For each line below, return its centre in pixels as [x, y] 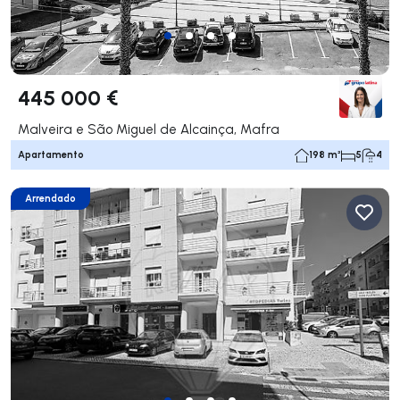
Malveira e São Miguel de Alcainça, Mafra [149, 129]
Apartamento [51, 155]
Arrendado [50, 199]
